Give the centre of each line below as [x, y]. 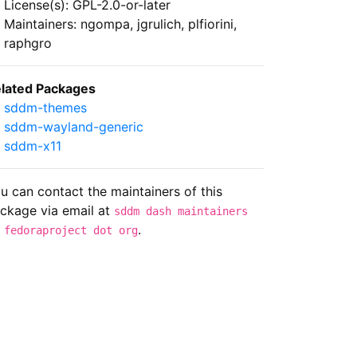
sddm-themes [45, 107]
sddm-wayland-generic [74, 126]
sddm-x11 [33, 145]
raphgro [28, 43]
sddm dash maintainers [181, 211]
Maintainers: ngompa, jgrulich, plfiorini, [120, 24]
